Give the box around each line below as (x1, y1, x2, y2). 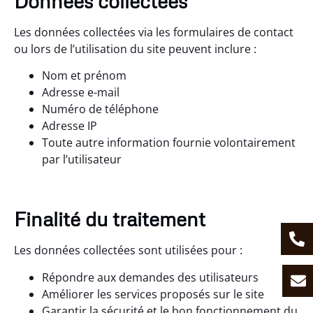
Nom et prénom (42, 68, 126, 84)
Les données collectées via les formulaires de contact (14, 24, 293, 40)
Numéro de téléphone (42, 101, 159, 117)
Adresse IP (42, 118, 97, 134)
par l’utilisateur (42, 152, 122, 168)
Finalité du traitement (14, 207, 205, 231)
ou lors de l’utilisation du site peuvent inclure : (14, 41, 256, 57)
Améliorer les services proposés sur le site (42, 286, 264, 302)
